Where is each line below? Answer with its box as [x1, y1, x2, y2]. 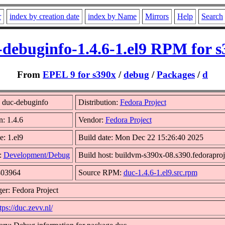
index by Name [88, 12, 137, 21]
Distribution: [78, 97, 120, 106]
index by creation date [10, 12, 79, 21]
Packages [157, 69, 195, 80]
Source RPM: [78, 168, 124, 177]
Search [201, 12, 223, 21]
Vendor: [78, 115, 105, 124]
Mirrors [145, 12, 169, 21]
